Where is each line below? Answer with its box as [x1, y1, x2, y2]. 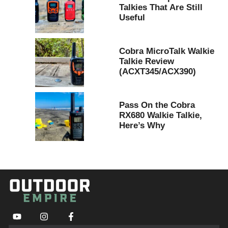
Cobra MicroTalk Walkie [119, 46, 214, 56]
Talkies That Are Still [119, 2, 203, 12]
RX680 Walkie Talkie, [119, 110, 202, 120]
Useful [119, 12, 145, 22]
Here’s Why [119, 120, 165, 130]
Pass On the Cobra [119, 100, 195, 110]
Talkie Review [119, 56, 174, 66]
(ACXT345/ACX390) [119, 66, 196, 76]
